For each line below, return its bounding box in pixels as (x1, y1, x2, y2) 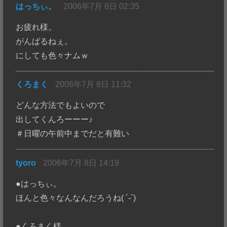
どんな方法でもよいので (16, 101, 105, 110)
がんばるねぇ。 (16, 36, 73, 46)
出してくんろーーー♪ (16, 115, 93, 124)
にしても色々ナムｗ (16, 51, 89, 60)
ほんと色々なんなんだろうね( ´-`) (16, 193, 136, 202)
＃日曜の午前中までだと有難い (16, 129, 130, 138)
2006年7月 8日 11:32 (55, 80, 132, 89)
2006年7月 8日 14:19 (43, 159, 120, 168)
